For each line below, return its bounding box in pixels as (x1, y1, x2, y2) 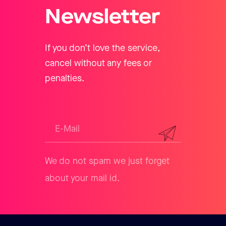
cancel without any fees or (45, 58, 152, 69)
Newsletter (45, 5, 160, 29)
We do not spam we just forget (45, 155, 169, 166)
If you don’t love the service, (45, 42, 160, 53)
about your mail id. (45, 173, 120, 184)
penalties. (45, 73, 84, 84)
